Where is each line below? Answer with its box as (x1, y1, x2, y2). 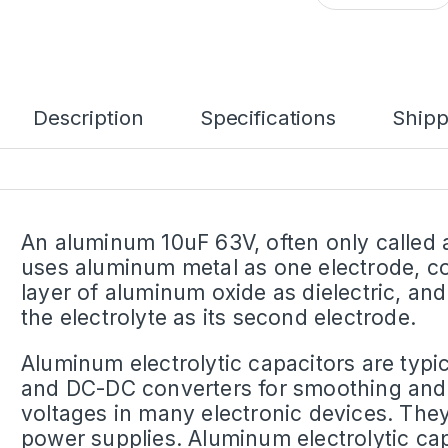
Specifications (199, 104, 336, 130)
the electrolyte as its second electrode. (21, 305, 416, 331)
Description (33, 104, 144, 130)
